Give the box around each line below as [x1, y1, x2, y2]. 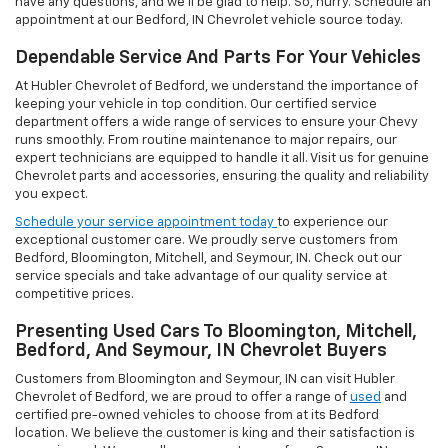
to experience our [277, 216, 388, 230]
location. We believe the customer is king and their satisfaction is [15, 427, 415, 441]
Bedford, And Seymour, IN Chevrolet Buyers [15, 342, 387, 361]
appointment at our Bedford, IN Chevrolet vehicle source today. [15, 14, 403, 28]
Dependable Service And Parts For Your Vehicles [15, 49, 421, 68]
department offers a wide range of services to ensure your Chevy [15, 116, 418, 130]
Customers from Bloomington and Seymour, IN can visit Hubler [15, 373, 395, 387]
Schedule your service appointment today [15, 216, 277, 230]
